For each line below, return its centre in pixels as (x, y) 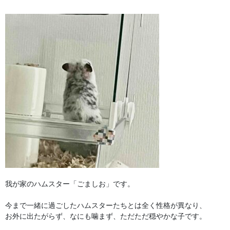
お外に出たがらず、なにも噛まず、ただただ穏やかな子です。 (106, 216)
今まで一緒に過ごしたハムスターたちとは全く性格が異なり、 (106, 206)
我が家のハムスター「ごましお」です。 (70, 184)
